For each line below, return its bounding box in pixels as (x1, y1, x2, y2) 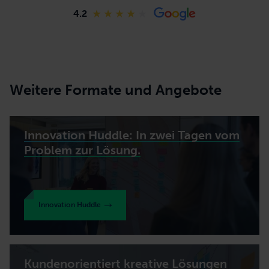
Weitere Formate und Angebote (10, 81, 222, 99)
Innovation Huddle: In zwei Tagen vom (24, 128, 240, 143)
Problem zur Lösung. (24, 143, 141, 158)
